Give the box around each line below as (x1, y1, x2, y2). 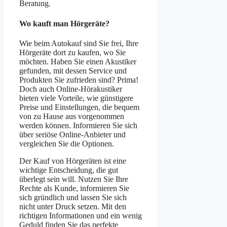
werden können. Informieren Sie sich (19, 121, 137, 130)
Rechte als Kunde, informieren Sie (19, 183, 129, 193)
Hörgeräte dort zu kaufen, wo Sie (19, 48, 126, 57)
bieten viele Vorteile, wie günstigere (19, 93, 133, 102)
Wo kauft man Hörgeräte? (19, 19, 109, 28)
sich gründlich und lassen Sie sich (19, 193, 127, 202)
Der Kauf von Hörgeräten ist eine (19, 156, 126, 165)
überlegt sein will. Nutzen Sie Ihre (19, 174, 128, 183)
